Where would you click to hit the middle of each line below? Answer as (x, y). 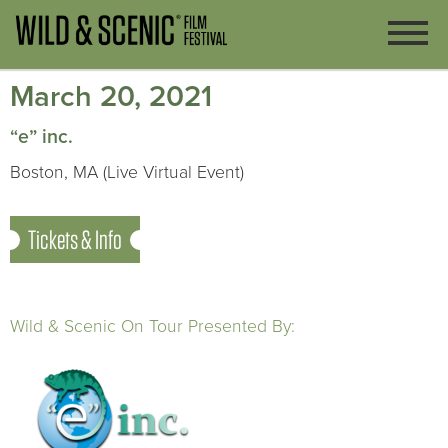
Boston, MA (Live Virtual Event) (127, 172)
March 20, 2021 (111, 96)
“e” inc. (41, 137)
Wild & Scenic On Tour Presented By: (152, 326)
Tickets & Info (75, 239)
